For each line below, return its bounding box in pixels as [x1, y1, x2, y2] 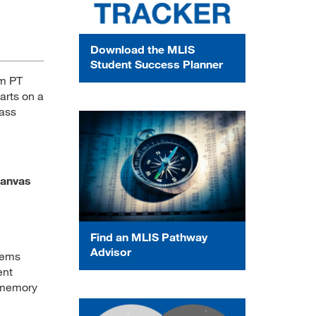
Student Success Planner [90, 56, 223, 71]
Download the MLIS [90, 42, 195, 56]
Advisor [90, 244, 131, 258]
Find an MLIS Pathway [90, 229, 207, 243]
